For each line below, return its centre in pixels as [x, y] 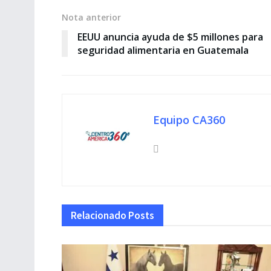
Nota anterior [91, 17]
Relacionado [99, 215]
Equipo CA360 [189, 119]
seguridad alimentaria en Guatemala [163, 50]
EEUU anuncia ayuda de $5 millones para [170, 37]
